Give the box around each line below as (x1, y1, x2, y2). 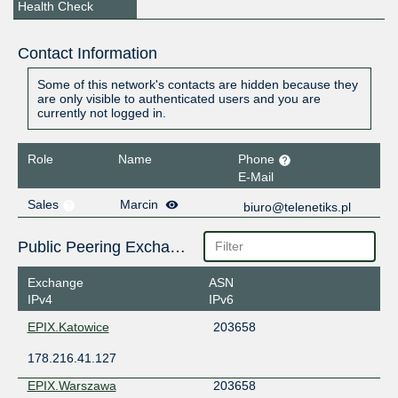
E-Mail (238, 169, 275, 184)
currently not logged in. (36, 106, 166, 121)
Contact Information (17, 44, 157, 63)
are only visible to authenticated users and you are (36, 92, 321, 107)
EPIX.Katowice (27, 320, 109, 335)
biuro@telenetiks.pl (243, 199, 352, 214)
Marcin (120, 196, 162, 211)
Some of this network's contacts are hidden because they (36, 77, 358, 92)
